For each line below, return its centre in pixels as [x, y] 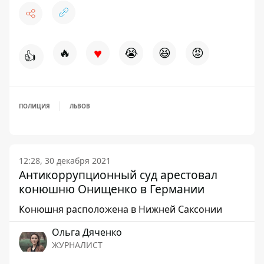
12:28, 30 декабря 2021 [65, 161]
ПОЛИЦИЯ [34, 106]
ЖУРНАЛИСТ [77, 245]
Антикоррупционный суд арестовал [118, 175]
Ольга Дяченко [87, 232]
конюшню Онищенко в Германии [112, 189]
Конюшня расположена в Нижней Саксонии [121, 209]
